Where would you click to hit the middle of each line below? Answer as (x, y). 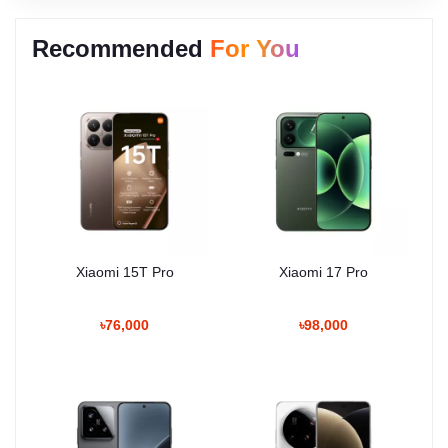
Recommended (121, 48)
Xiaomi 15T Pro (124, 272)
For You (255, 48)
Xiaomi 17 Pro (323, 272)
